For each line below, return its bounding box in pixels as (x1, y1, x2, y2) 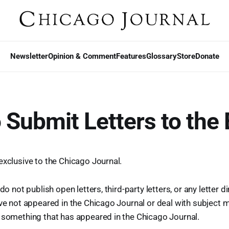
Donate (195, 52, 219, 61)
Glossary (146, 52, 177, 61)
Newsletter (10, 52, 48, 61)
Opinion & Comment (48, 52, 116, 61)
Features (116, 52, 146, 61)
